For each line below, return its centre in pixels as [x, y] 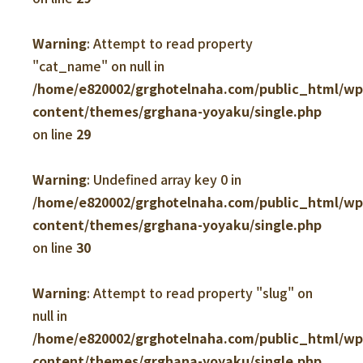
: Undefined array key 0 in [164, 179]
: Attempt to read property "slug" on [200, 293]
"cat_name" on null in [98, 66]
